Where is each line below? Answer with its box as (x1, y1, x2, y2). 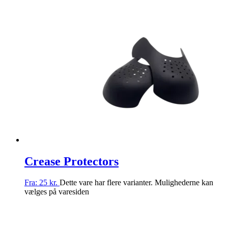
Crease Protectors (24, 154, 119, 168)
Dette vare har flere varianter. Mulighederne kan (60, 178, 213, 187)
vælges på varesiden (24, 187, 89, 196)
